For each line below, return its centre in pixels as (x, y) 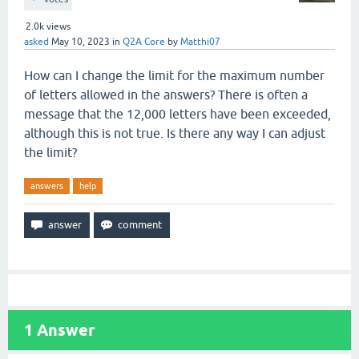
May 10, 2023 (81, 42)
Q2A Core (144, 42)
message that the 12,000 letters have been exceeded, (177, 114)
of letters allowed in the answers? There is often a (166, 95)
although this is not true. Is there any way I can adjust (175, 133)
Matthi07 (200, 42)
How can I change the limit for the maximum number (174, 75)
